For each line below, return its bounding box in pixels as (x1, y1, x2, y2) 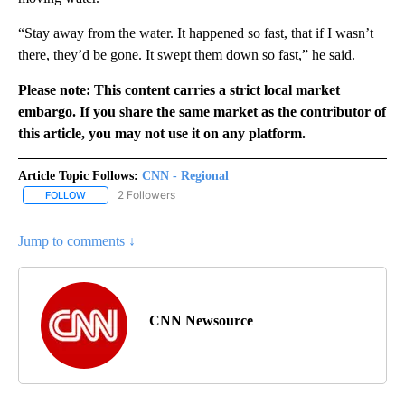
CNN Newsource (149, 313, 253, 329)
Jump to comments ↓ (18, 233, 136, 250)
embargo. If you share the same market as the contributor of (18, 103, 386, 119)
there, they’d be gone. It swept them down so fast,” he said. (18, 46, 355, 62)
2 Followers (118, 187, 175, 202)
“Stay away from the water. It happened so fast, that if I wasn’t (18, 24, 373, 41)
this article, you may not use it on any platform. (18, 125, 306, 141)
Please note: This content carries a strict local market (18, 81, 340, 98)
